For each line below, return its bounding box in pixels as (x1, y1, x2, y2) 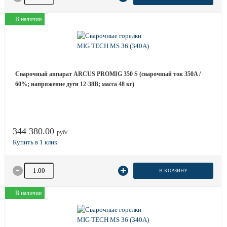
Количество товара (22, 163, 77, 171)
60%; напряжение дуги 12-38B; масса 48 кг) (15, 81, 134, 88)
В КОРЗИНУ (159, 168, 187, 173)
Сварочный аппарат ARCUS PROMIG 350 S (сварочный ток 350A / (15, 70, 201, 78)
